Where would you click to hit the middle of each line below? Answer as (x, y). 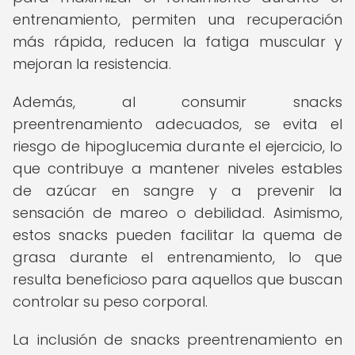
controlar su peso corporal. (110, 302)
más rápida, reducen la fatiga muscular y (177, 42)
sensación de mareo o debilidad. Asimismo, (177, 213)
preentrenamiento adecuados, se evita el (177, 124)
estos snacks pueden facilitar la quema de (177, 235)
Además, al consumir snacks (177, 102)
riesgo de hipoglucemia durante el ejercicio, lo (177, 146)
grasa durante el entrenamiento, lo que (177, 257)
